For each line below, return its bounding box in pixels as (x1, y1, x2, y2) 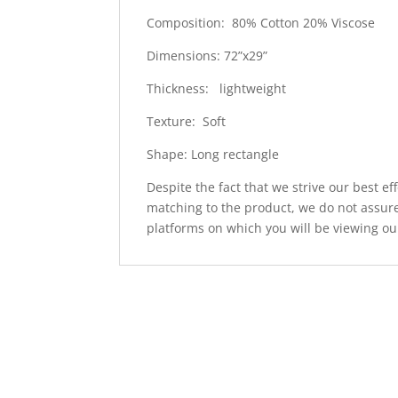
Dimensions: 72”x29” (147, 46, 268, 64)
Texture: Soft (147, 112, 227, 130)
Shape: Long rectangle (147, 145, 280, 163)
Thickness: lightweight (147, 79, 287, 97)
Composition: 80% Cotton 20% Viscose (147, 13, 376, 31)
